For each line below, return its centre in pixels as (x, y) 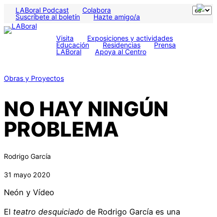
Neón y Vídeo (29, 192)
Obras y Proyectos (34, 78)
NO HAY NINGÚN (86, 108)
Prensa (165, 45)
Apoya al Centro (121, 52)
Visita (65, 38)
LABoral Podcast (42, 10)
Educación (73, 45)
